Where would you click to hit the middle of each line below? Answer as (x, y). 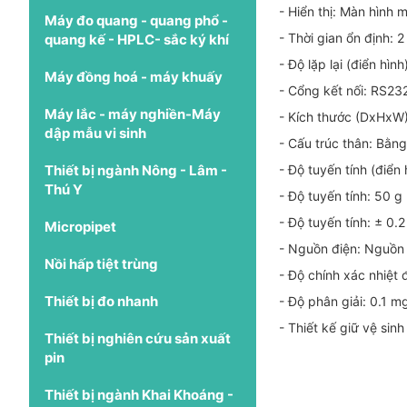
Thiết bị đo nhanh (101, 301)
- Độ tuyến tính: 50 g (341, 195)
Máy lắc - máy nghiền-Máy (133, 114)
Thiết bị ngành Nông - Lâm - (136, 170)
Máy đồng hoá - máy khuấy (134, 76)
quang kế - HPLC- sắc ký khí (137, 39)
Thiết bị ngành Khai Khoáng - (139, 394)
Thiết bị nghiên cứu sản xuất (138, 338)
